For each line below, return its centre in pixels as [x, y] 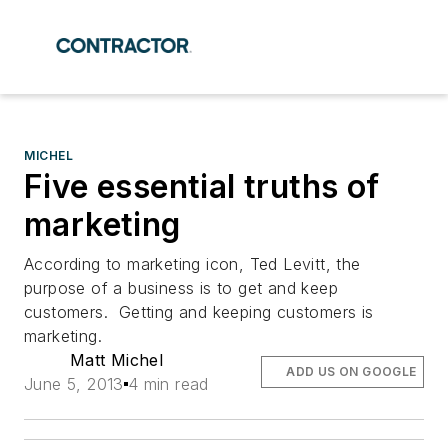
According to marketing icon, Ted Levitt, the [192, 264]
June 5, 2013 [74, 384]
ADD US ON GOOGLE [351, 371]
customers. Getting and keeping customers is [199, 312]
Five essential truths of [202, 186]
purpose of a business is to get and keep [181, 288]
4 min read [168, 384]
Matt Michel [116, 360]
